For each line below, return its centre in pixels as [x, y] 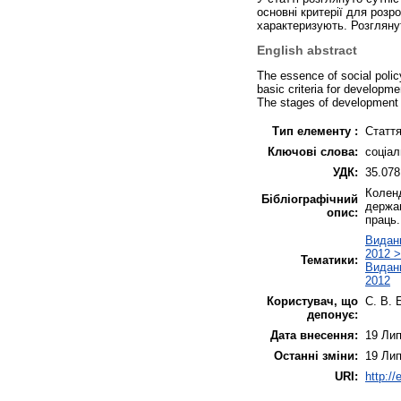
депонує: [333, 315]
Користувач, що [312, 302]
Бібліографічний [310, 200]
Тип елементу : [315, 132]
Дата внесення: [314, 336]
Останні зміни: [316, 356]
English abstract [307, 50]
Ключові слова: [313, 152]
